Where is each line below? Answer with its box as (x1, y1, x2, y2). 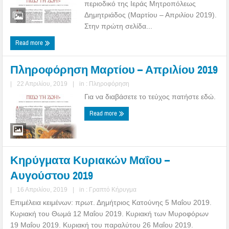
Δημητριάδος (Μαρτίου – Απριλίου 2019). (84, 10, 217, 19)
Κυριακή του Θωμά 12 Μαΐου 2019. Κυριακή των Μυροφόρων (10, 209, 209, 218)
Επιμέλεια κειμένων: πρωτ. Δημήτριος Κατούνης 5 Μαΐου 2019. (10, 198, 212, 207)
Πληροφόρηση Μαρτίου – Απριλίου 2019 (10, 62, 218, 77)
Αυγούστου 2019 (10, 168, 94, 182)
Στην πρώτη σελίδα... (84, 21, 153, 30)
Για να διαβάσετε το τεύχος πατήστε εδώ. (84, 92, 216, 101)
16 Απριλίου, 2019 (17, 186, 68, 193)
